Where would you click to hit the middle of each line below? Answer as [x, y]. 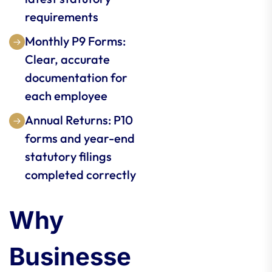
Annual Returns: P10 [79, 120]
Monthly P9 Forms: [75, 41]
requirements [62, 17]
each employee [66, 96]
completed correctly [80, 175]
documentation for [76, 77]
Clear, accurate [67, 59]
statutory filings [68, 156]
